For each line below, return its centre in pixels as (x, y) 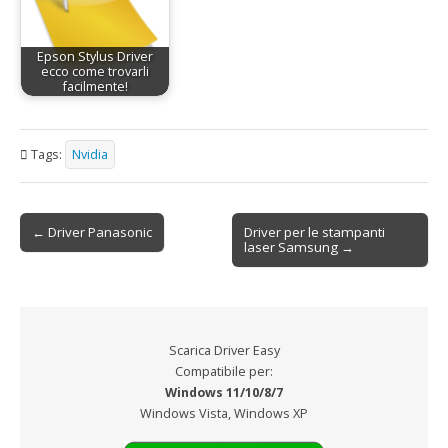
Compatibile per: (224, 371)
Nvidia (90, 155)
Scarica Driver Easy (224, 350)
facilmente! (95, 87)
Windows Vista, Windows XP (224, 413)
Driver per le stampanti (315, 232)
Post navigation (74, 243)
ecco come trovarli (95, 72)
